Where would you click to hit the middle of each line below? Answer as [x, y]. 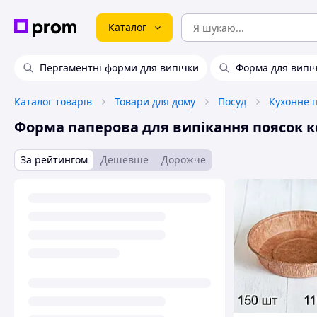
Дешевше [125, 160]
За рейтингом [54, 160]
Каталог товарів [53, 102]
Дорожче [184, 160]
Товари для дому [155, 102]
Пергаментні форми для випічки [119, 68]
